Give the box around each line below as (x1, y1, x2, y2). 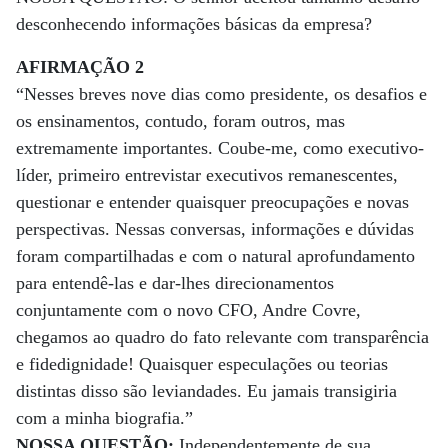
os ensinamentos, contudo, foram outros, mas (16, 111, 345, 131)
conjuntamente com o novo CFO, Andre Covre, (16, 300, 361, 320)
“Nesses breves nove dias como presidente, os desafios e (16, 84, 427, 104)
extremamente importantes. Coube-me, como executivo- (16, 138, 424, 158)
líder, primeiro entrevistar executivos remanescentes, (16, 165, 398, 185)
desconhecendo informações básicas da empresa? (16, 14, 372, 34)
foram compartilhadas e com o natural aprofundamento (16, 246, 415, 266)
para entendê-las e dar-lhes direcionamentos (16, 273, 334, 293)
